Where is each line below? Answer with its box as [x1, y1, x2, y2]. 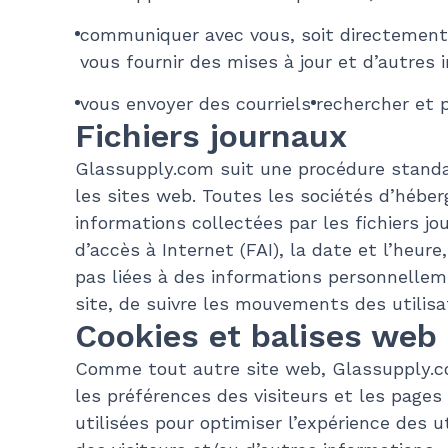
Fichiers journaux [74, 117, 347, 156]
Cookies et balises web [74, 317, 437, 356]
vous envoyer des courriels [79, 93, 311, 115]
